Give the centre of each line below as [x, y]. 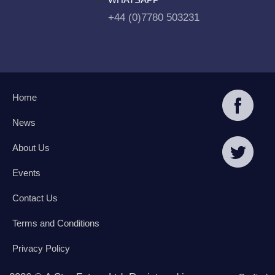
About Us [31, 148]
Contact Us [35, 198]
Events [26, 173]
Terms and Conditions [56, 223]
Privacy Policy [41, 248]
